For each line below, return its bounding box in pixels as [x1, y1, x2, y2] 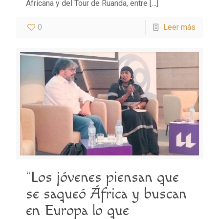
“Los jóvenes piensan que [26, 169, 179, 187]
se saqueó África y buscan [26, 185, 187, 203]
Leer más [163, 22, 196, 32]
